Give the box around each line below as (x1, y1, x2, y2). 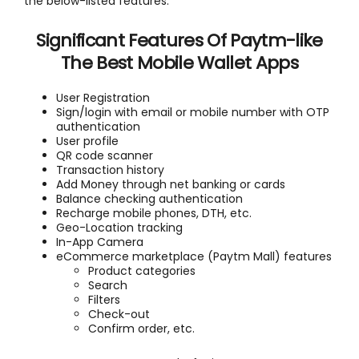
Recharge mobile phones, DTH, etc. (56, 204, 252, 221)
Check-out (88, 305, 150, 322)
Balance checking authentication (56, 190, 243, 207)
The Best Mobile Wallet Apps (60, 50, 299, 75)
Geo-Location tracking (56, 219, 183, 236)
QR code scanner (56, 147, 153, 163)
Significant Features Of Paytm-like (36, 27, 323, 53)
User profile (56, 132, 119, 149)
